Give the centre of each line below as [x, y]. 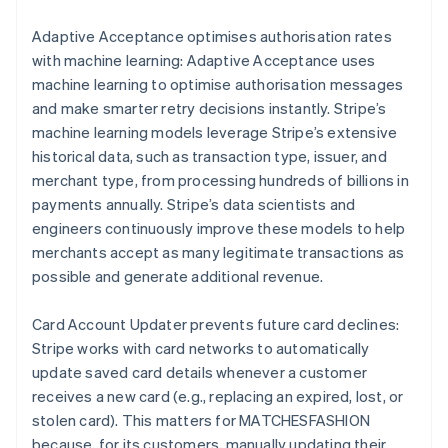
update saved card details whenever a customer [200, 372]
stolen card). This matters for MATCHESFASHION [201, 420]
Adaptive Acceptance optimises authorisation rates [212, 36]
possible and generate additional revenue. [178, 276]
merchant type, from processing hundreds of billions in [220, 180]
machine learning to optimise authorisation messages [218, 84]
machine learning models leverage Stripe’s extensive [215, 132]
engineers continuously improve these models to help [219, 228]
